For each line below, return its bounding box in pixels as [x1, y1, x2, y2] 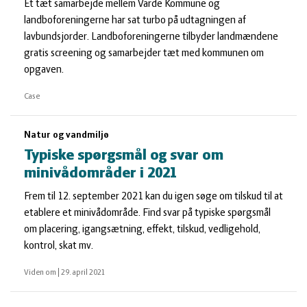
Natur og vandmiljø [24, 130, 109, 140]
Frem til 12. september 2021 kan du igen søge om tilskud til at [24, 191, 283, 202]
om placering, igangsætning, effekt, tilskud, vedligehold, [24, 224, 260, 235]
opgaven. [24, 64, 64, 75]
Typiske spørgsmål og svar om [24, 148, 223, 164]
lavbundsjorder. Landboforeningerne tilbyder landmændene [24, 32, 278, 42]
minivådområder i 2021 [24, 166, 177, 182]
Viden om [24, 269, 58, 277]
